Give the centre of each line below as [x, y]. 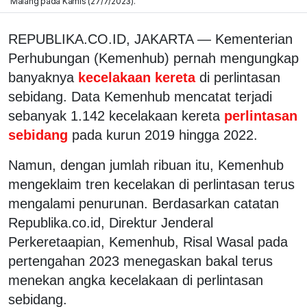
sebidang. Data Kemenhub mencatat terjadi [140, 96]
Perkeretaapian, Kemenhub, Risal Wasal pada [148, 242]
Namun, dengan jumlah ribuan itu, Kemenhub [146, 165]
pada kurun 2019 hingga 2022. [165, 135]
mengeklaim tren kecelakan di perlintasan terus [151, 184]
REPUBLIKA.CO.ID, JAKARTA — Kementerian [150, 39]
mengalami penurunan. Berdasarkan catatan [144, 203]
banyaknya [41, 77]
